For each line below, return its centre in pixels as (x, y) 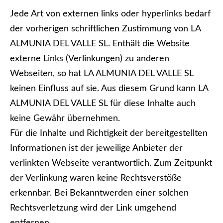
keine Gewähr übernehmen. (65, 118)
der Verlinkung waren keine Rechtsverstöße (96, 178)
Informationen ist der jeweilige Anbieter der (96, 148)
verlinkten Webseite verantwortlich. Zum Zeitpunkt (111, 163)
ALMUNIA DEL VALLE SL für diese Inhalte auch (103, 104)
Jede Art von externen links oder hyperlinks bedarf (110, 14)
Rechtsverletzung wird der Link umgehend (93, 208)
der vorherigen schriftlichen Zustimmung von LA (105, 29)
